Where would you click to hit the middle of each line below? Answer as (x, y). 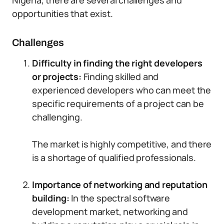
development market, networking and (110, 211)
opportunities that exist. (62, 13)
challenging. (57, 117)
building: (51, 198)
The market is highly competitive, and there (122, 144)
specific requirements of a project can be (118, 103)
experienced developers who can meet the (121, 90)
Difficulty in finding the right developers (117, 63)
